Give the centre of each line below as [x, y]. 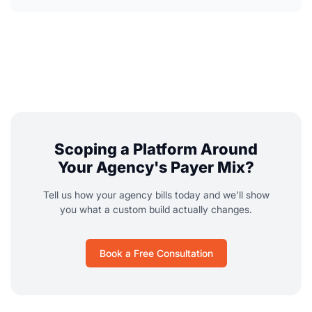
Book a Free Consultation [156, 253]
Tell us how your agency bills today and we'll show [156, 195]
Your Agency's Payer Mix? [156, 167]
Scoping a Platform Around [156, 149]
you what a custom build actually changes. [156, 210]
